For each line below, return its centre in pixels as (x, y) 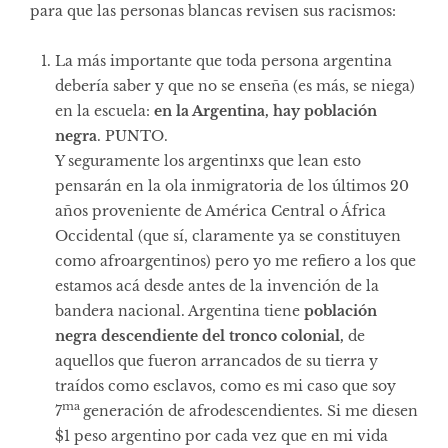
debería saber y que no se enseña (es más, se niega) (235, 85)
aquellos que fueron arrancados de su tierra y (216, 360)
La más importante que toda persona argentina (223, 60)
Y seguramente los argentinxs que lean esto (208, 160)
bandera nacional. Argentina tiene (179, 310)
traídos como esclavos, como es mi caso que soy (225, 385)
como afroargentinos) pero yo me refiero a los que (235, 260)
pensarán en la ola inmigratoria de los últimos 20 (232, 185)
